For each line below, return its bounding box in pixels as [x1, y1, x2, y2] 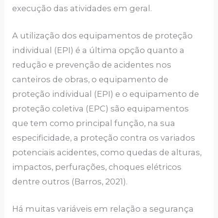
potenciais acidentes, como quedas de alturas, [12, 147, 202, 158]
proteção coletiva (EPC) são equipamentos [12, 104, 189, 114]
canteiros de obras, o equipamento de [12, 74, 169, 85]
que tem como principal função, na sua [12, 118, 176, 128]
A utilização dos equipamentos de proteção [12, 31, 193, 41]
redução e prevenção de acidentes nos [12, 60, 172, 70]
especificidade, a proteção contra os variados [12, 133, 196, 143]
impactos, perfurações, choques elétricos [12, 162, 182, 172]
